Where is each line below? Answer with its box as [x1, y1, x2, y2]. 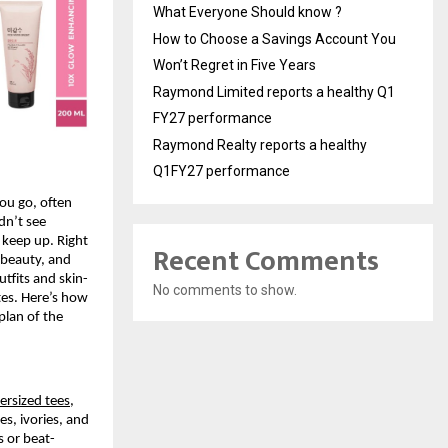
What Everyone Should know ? [153, 3, 342, 20]
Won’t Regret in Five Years [153, 56, 316, 73]
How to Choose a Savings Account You [153, 30, 396, 47]
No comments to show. [153, 281, 297, 298]
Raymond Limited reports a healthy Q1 [153, 83, 395, 100]
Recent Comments [153, 237, 379, 285]
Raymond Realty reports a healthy [153, 136, 367, 153]
